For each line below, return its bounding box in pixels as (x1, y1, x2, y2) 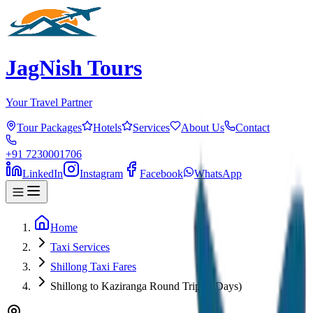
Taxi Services (50, 240, 110, 253)
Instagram (80, 167, 123, 180)
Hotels (93, 121, 122, 133)
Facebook (140, 167, 183, 180)
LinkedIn (22, 167, 63, 180)
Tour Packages (17, 121, 82, 133)
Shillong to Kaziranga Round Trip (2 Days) (50, 279, 242, 292)
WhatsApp (194, 167, 242, 180)
